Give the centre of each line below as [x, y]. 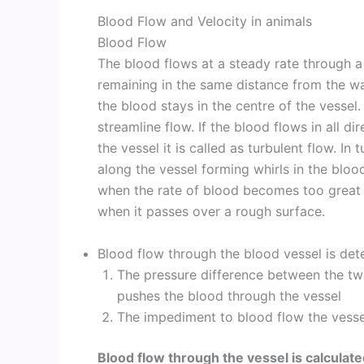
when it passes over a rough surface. [211, 211]
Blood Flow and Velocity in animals [205, 21]
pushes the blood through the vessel [229, 295]
